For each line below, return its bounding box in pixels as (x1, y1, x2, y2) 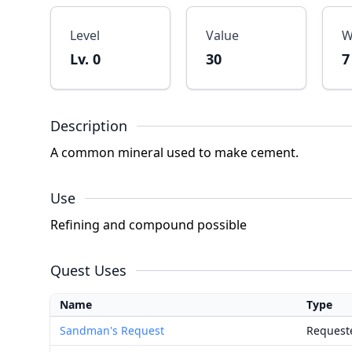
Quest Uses (50, 261, 126, 280)
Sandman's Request (60, 323, 164, 338)
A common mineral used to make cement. (50, 144, 299, 161)
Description (50, 116, 127, 135)
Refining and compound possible (50, 216, 247, 233)
